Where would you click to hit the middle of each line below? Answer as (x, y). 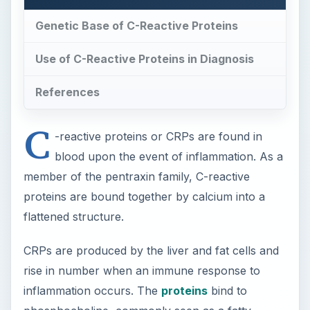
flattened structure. (73, 216)
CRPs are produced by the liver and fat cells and (151, 250)
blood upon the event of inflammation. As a (168, 156)
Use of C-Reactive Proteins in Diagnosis (144, 59)
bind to (227, 290)
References (67, 92)
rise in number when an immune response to (142, 270)
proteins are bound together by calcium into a (144, 196)
